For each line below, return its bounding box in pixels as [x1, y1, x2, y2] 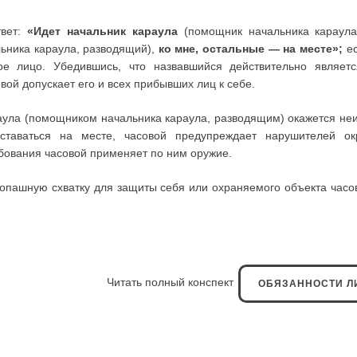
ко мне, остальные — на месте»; [158, 42, 343, 56]
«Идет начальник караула [27, 25, 178, 38]
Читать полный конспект [107, 276, 237, 289]
